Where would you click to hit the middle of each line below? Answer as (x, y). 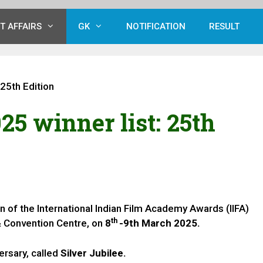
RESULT (224, 26)
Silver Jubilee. (93, 253)
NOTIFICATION (156, 26)
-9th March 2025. (160, 223)
